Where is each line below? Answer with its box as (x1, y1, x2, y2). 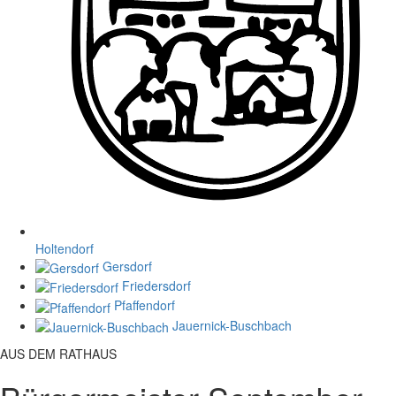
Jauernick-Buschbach (172, 316, 292, 334)
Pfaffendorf (114, 296, 175, 315)
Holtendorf (35, 239, 94, 257)
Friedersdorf (122, 276, 191, 294)
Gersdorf (103, 256, 152, 275)
